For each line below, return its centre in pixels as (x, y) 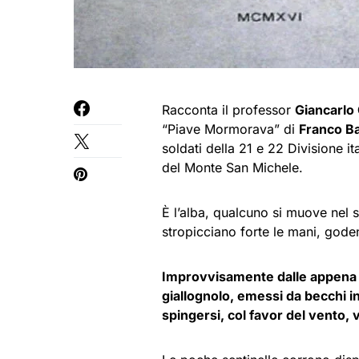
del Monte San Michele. (232, 167)
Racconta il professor (228, 110)
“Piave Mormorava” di (230, 129)
